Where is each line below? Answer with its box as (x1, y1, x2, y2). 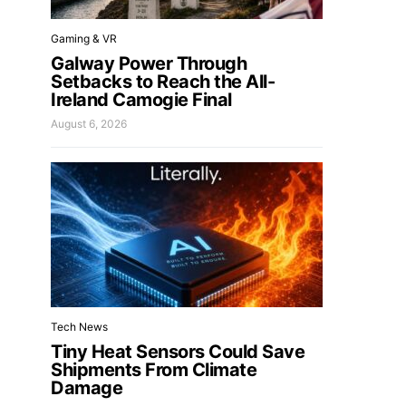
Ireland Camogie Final (51, 89, 232, 111)
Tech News (51, 320, 108, 333)
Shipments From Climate (51, 359, 256, 381)
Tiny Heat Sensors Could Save (51, 341, 304, 362)
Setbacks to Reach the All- (51, 71, 275, 92)
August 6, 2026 (51, 117, 127, 130)
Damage (51, 377, 122, 399)
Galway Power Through (51, 53, 246, 74)
